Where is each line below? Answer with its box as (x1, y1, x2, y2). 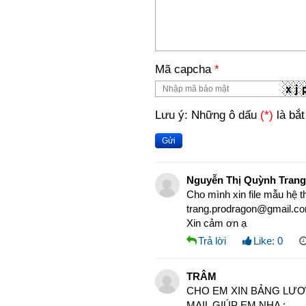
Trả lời (198, 235, 226, 247)
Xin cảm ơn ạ (186, 217, 247, 229)
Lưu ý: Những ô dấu (155, 108, 260, 122)
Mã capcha (155, 62, 214, 76)
